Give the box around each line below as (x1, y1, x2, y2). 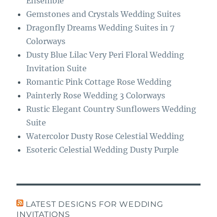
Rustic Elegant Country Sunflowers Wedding (26, 104, 197, 114)
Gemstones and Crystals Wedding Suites (26, 9, 181, 19)
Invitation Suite (26, 63, 87, 73)
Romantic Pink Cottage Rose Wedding (26, 77, 172, 87)
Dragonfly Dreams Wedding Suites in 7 (26, 22, 175, 32)
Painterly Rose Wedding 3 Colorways (26, 90, 166, 100)
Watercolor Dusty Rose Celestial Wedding (26, 131, 185, 141)
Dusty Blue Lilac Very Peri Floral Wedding (26, 49, 185, 60)
